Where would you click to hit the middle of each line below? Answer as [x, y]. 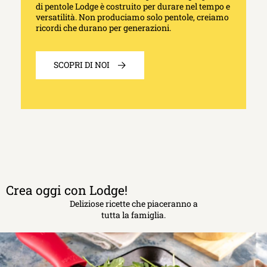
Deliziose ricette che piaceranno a [133, 204]
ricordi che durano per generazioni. [103, 28]
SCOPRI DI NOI [82, 65]
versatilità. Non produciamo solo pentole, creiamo [132, 17]
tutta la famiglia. [133, 215]
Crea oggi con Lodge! [66, 190]
